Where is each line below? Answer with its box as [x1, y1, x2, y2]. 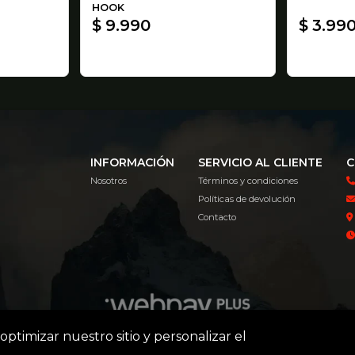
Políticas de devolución [198, 193, 296, 205]
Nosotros [90, 175, 128, 187]
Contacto [198, 212, 237, 223]
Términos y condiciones [198, 175, 299, 187]
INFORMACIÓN [90, 155, 175, 170]
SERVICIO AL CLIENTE [198, 155, 323, 170]
